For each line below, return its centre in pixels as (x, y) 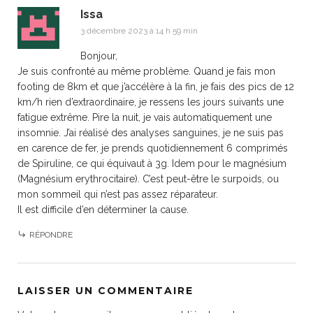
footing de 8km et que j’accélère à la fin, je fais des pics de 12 (156, 87)
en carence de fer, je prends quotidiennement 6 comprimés (153, 148)
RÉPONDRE (51, 235)
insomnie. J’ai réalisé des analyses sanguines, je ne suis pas (151, 133)
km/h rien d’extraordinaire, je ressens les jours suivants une (151, 102)
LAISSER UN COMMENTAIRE (105, 291)
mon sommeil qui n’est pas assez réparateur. (118, 194)
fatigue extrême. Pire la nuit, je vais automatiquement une (145, 117)
